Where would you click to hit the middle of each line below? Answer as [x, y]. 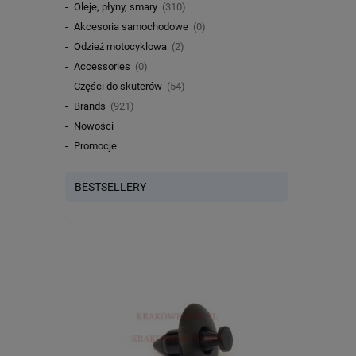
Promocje [95, 146]
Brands [89, 106]
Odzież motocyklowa [120, 47]
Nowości [93, 126]
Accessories [102, 67]
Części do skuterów [118, 87]
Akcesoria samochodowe [131, 27]
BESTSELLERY [110, 187]
